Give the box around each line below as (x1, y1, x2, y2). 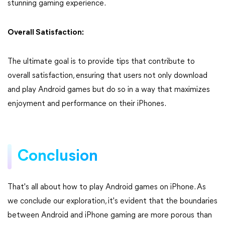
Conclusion (18, 148, 98, 165)
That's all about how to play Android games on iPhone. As (8, 183, 206, 191)
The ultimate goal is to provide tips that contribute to (8, 57, 195, 66)
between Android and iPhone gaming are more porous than (8, 211, 212, 219)
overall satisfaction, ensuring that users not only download (8, 71, 207, 80)
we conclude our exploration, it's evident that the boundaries (8, 197, 217, 205)
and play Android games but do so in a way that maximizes (8, 85, 210, 94)
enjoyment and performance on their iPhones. (8, 99, 166, 108)
